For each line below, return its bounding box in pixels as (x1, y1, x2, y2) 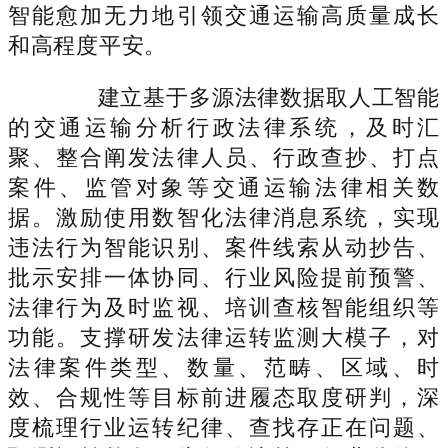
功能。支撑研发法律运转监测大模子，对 (8, 324, 440, 350)
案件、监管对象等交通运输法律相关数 (8, 174, 440, 200)
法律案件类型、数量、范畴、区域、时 (8, 354, 440, 380)
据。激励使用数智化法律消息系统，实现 (8, 204, 440, 230)
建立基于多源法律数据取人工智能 (52, 84, 440, 110)
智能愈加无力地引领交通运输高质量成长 (8, 2, 440, 28)
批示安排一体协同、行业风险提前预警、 (8, 264, 440, 290)
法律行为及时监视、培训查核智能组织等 (8, 294, 440, 320)
